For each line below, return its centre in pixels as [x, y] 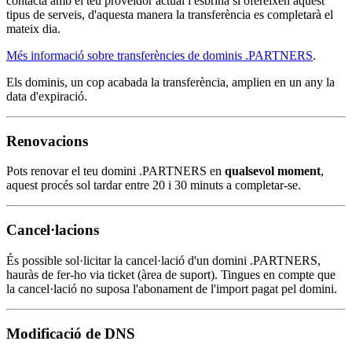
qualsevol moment [273, 171]
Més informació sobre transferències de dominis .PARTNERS [159, 55]
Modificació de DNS [71, 333]
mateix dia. [33, 28]
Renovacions [47, 141]
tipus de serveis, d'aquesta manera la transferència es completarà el [170, 14]
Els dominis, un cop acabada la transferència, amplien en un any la [170, 82]
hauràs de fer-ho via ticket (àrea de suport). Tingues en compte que [171, 274]
